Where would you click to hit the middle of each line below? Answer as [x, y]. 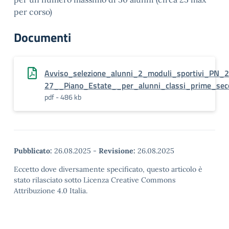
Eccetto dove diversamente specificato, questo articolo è [108, 169]
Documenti [42, 37]
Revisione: [117, 151]
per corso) [33, 12]
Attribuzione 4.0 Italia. [51, 191]
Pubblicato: [33, 151]
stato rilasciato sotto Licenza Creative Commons [95, 180]
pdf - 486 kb [63, 97]
